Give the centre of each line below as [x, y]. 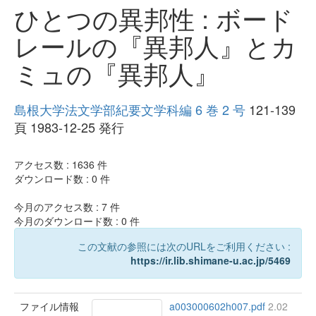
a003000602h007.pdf [219, 306]
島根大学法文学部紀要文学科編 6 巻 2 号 [130, 110]
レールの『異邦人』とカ [156, 46]
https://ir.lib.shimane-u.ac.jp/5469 [211, 261]
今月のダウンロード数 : [68, 221]
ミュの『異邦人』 [117, 73]
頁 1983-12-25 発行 [69, 127]
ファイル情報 [49, 306]
